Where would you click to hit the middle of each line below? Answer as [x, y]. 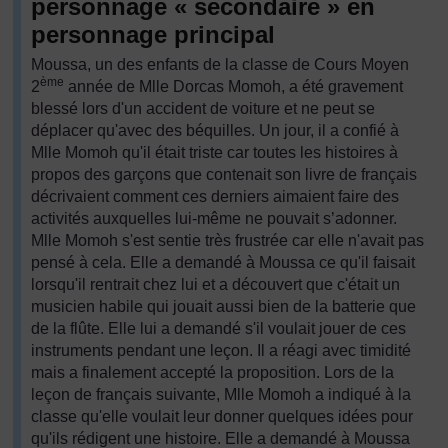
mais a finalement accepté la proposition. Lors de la [212, 372]
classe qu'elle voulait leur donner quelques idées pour [222, 416]
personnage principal [153, 34]
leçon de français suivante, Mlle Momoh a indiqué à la [221, 394]
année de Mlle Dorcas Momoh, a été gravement [233, 86]
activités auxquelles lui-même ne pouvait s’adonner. [214, 218]
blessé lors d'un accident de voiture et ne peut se [203, 108]
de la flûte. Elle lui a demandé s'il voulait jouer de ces [218, 328]
